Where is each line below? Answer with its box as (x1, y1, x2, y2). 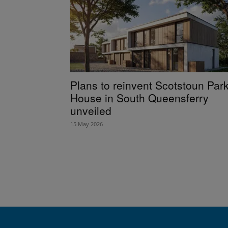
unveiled (70, 102, 111, 118)
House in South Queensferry (70, 90, 209, 105)
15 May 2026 (70, 120, 103, 128)
